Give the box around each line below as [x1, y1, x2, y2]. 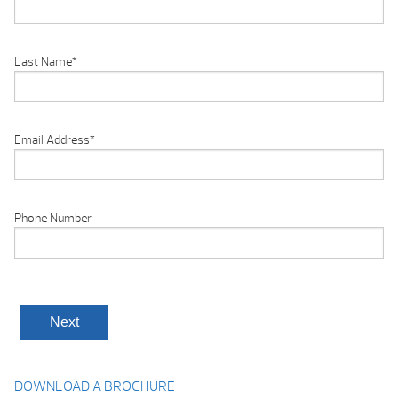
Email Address [14, 132, 90, 148]
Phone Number [14, 211, 92, 227]
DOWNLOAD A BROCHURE [14, 378, 175, 396]
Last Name [14, 54, 72, 70]
